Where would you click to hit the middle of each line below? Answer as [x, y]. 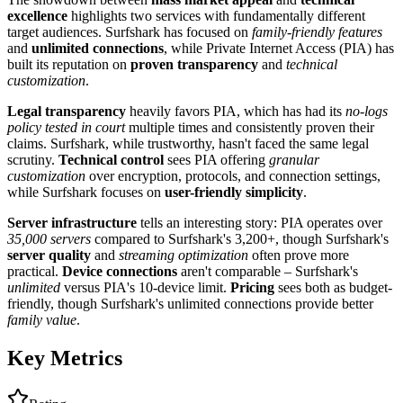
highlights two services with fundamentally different [216, 15]
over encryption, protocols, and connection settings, [233, 175]
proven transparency [194, 64]
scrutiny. [33, 159]
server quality [49, 255]
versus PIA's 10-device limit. [145, 287]
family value [42, 319]
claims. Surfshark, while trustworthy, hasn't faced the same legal [188, 143]
